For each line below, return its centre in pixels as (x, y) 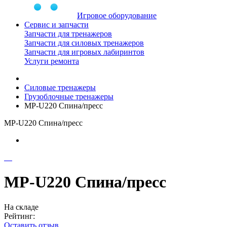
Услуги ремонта (52, 61)
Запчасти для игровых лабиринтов (84, 52)
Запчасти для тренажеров (68, 34)
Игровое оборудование (117, 15)
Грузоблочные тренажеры (69, 97)
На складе (21, 207)
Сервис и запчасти (56, 25)
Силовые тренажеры (60, 87)
